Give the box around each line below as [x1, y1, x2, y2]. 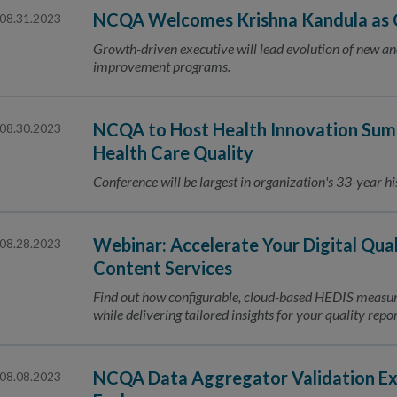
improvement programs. [93, 58, 230, 74]
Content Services [93, 257, 232, 278]
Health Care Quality [93, 142, 253, 163]
